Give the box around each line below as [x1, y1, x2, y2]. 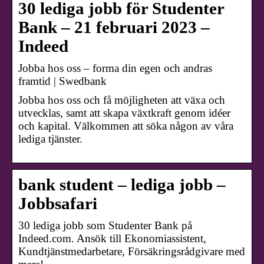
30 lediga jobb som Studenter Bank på [18, 219, 192, 232]
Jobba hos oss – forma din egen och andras [18, 62, 212, 75]
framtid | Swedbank [18, 75, 107, 88]
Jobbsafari [18, 194, 97, 213]
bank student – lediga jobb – [18, 176, 226, 194]
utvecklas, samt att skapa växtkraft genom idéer [18, 107, 230, 120]
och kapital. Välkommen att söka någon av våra [18, 120, 233, 133]
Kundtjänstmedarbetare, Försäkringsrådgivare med [18, 245, 245, 258]
